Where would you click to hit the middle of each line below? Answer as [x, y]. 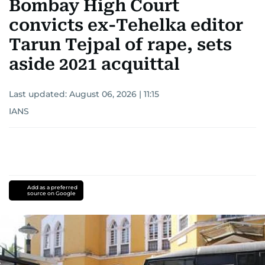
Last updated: [39, 94]
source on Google [51, 193]
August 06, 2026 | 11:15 [114, 94]
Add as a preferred [52, 187]
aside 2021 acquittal [94, 64]
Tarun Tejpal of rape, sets [120, 44]
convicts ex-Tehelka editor [126, 25]
